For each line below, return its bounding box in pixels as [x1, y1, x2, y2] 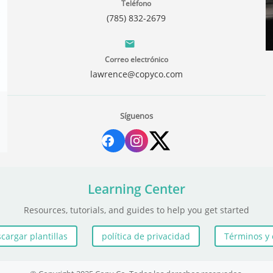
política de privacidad [102, 230, 190, 243]
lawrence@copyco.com [90, 68, 183, 80]
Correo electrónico [104, 54, 168, 65]
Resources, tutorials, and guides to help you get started [24, 204, 249, 216]
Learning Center [88, 180, 185, 198]
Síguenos [119, 110, 153, 122]
